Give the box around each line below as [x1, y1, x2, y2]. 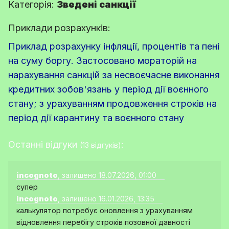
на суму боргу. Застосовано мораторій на [8, 55, 197, 66]
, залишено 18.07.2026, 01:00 [58, 170, 156, 179]
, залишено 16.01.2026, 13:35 [58, 194, 154, 203]
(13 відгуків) [80, 140, 121, 149]
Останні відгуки [8, 139, 80, 150]
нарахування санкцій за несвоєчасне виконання [8, 69, 220, 80]
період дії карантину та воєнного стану [8, 112, 184, 123]
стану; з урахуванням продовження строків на [8, 98, 217, 109]
